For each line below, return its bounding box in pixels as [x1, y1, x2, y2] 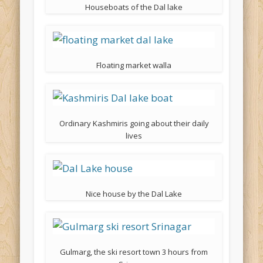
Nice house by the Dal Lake [86, 188, 183, 200]
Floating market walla [96, 60, 172, 71]
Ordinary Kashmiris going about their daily [59, 118, 209, 129]
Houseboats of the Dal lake [85, 2, 183, 13]
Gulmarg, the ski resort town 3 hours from [60, 247, 208, 258]
